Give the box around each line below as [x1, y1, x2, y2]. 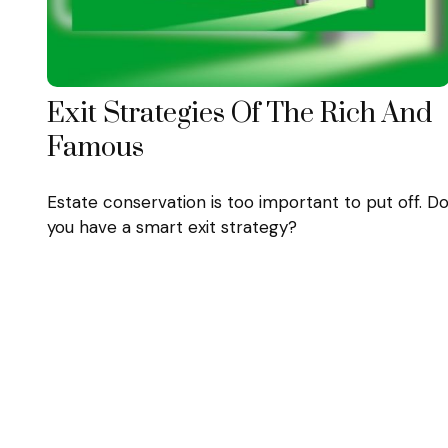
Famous [46, 130, 144, 165]
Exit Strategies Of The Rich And [46, 96, 432, 131]
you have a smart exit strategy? [46, 216, 297, 239]
